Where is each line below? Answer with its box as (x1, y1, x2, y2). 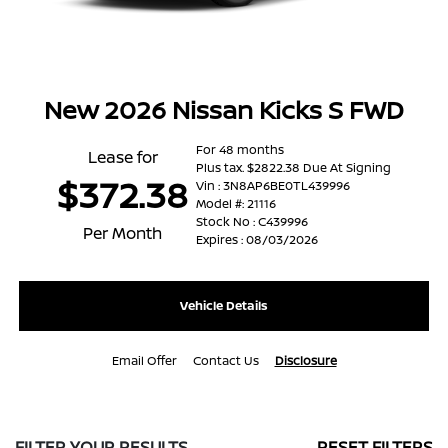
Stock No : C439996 (196, 213, 308, 231)
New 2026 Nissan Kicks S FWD (44, 92, 404, 128)
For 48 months (196, 141, 284, 159)
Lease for (87, 146, 158, 169)
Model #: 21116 (196, 195, 276, 213)
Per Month (83, 222, 162, 245)
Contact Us (192, 352, 259, 370)
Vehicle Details (180, 297, 268, 315)
